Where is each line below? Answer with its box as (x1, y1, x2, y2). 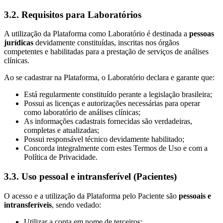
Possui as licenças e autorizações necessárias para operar (24, 99, 200, 108)
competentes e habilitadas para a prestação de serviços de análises (4, 47, 209, 56)
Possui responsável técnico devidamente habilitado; (24, 135, 184, 144)
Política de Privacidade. (24, 153, 98, 162)
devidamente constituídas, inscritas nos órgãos (33, 38, 179, 47)
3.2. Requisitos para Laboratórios (4, 9, 141, 20)
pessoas (189, 29, 214, 38)
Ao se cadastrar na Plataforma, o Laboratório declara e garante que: (4, 73, 215, 82)
